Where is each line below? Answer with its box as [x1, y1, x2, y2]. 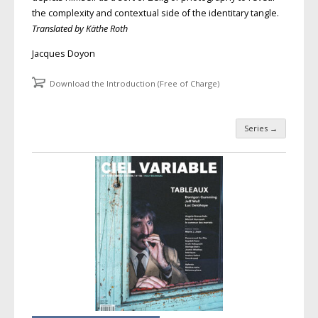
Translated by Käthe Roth [31, 23, 128, 35]
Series [244, 123, 270, 134]
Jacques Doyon [31, 47, 95, 60]
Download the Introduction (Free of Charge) [49, 77, 219, 89]
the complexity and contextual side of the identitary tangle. [31, 7, 279, 20]
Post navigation [31, 132, 159, 157]
